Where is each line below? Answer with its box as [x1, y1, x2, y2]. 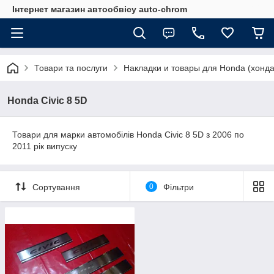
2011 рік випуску [12, 141, 77, 151]
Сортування [32, 182, 80, 192]
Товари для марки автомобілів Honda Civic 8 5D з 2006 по [12, 130, 244, 139]
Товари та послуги [34, 63, 108, 73]
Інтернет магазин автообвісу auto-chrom [12, 4, 187, 14]
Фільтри [163, 182, 194, 192]
